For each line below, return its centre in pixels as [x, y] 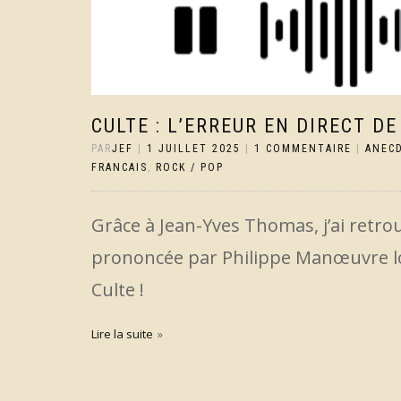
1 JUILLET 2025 [194, 149]
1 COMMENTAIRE [303, 149]
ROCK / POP [190, 167]
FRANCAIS [119, 167]
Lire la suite [122, 334]
